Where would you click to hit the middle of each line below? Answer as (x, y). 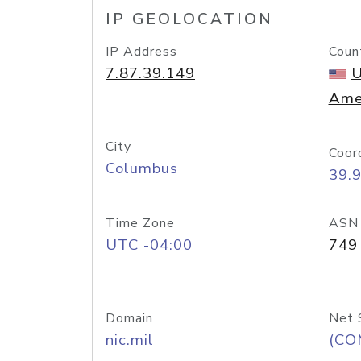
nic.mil (130, 340)
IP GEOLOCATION (189, 19)
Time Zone (140, 223)
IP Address (141, 52)
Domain (129, 318)
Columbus (142, 168)
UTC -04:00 (149, 245)
